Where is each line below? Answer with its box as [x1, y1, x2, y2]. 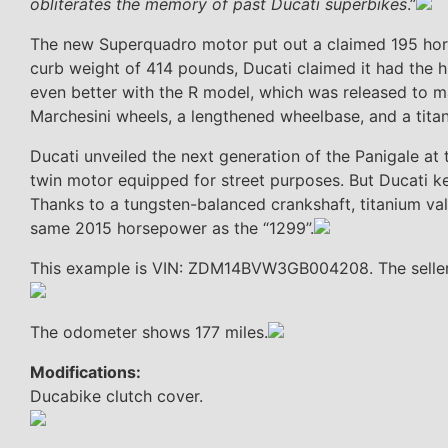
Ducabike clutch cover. [30, 385, 203, 406]
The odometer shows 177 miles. [30, 321, 268, 342]
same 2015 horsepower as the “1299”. [30, 217, 314, 238]
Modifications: [30, 361, 141, 382]
